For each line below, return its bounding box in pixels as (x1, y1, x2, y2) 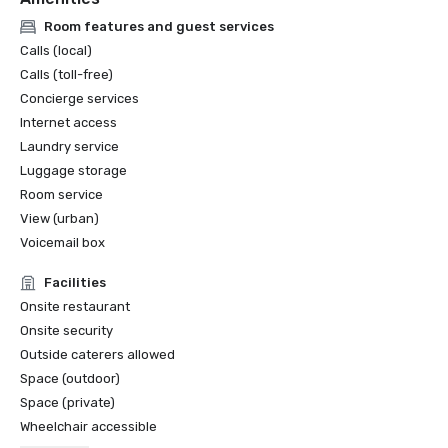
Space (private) (20, 395, 115, 410)
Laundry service (20, 139, 119, 154)
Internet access (20, 115, 117, 130)
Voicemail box (20, 235, 105, 250)
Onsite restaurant (20, 299, 130, 314)
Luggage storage (20, 163, 127, 178)
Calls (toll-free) (20, 67, 113, 82)
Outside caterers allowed (20, 347, 175, 362)
